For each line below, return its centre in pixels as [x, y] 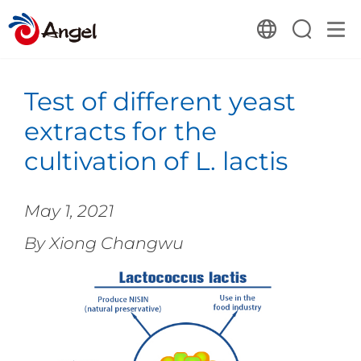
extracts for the [120, 131]
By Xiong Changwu [104, 243]
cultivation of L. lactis [156, 161]
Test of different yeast [160, 101]
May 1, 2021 [68, 210]
